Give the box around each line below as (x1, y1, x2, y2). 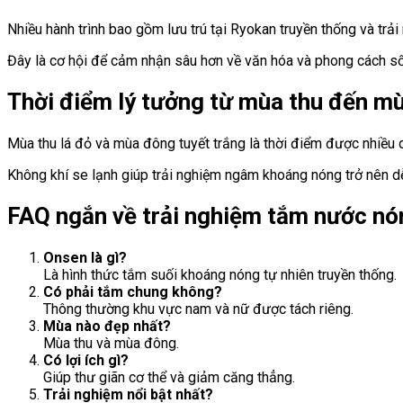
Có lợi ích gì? (43, 351, 129, 369)
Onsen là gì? (43, 248, 127, 266)
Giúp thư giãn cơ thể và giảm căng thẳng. (43, 368, 295, 386)
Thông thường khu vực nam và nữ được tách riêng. (43, 300, 354, 318)
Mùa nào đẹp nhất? (43, 317, 171, 335)
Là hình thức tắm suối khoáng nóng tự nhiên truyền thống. (43, 265, 397, 283)
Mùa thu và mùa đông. (43, 334, 179, 352)
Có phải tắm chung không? (43, 282, 222, 300)
